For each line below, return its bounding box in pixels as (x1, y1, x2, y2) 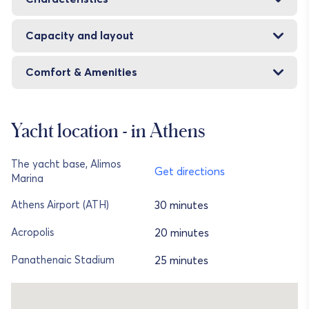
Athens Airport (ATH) (11, 200, 109, 211)
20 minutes (154, 227, 209, 239)
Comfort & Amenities (26, 66, 137, 78)
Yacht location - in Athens (11, 119, 206, 141)
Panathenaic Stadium (11, 255, 114, 266)
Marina (11, 173, 43, 184)
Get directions (154, 166, 225, 177)
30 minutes (154, 199, 208, 211)
